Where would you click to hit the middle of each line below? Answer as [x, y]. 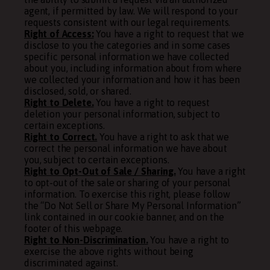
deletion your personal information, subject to [122, 114]
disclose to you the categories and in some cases [127, 45]
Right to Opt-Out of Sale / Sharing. [100, 171]
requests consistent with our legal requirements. [127, 22]
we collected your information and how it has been [132, 80]
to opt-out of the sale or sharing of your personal [127, 183]
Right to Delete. [59, 102]
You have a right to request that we [169, 34]
